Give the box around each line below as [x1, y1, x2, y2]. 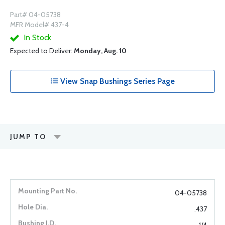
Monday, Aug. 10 [74, 46, 127, 56]
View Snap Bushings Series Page [58, 76, 175, 86]
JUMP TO [10, 132, 46, 142]
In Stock [22, 33, 51, 43]
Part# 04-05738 [10, 10, 61, 20]
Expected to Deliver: [10, 46, 74, 56]
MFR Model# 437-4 [10, 20, 69, 30]
